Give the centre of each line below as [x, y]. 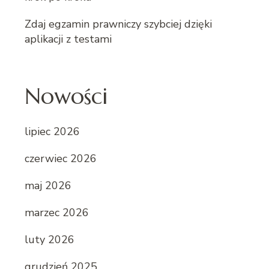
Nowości [66, 96]
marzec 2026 [57, 212]
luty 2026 [50, 239]
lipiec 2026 [52, 131]
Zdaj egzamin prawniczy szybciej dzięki [118, 24]
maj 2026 [48, 185]
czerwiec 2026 [61, 158]
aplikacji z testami [68, 39]
